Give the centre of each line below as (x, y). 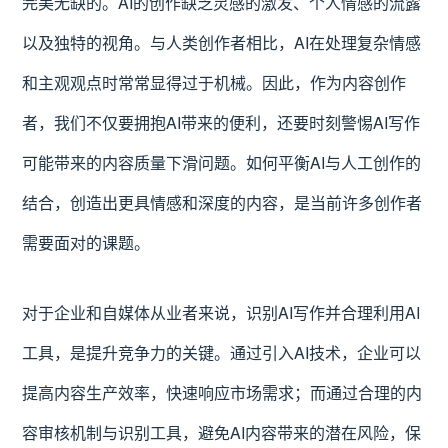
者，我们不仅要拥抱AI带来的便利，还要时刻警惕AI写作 (221, 122)
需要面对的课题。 (86, 242)
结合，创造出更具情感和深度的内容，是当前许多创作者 (222, 202)
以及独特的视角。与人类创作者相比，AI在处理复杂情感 (222, 42)
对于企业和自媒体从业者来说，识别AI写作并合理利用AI (221, 312)
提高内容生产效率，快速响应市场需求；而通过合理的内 (222, 392)
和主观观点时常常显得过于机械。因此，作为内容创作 (214, 82)
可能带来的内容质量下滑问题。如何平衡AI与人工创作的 (222, 162)
